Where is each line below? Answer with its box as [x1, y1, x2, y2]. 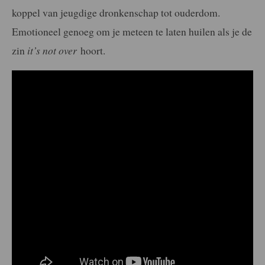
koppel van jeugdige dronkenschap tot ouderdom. [12, 5, 220, 20]
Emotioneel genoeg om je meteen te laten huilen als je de [12, 24, 252, 39]
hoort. [77, 43, 105, 58]
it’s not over [27, 43, 77, 58]
